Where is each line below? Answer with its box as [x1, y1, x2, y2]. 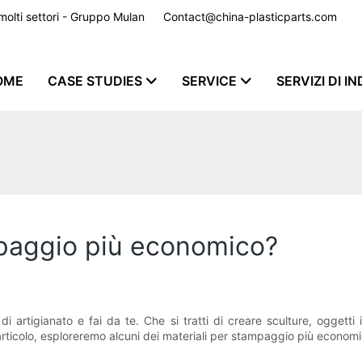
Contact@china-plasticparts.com [163, 10, 337, 23]
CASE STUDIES [48, 72, 142, 89]
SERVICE [182, 72, 237, 89]
